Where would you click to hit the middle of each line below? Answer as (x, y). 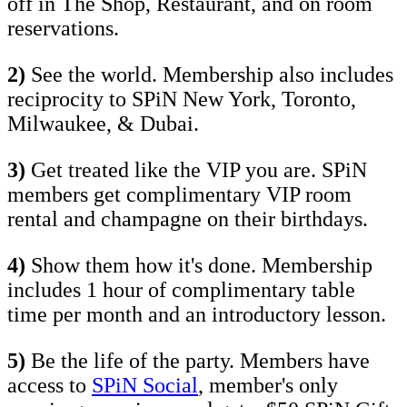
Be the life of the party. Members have (198, 361)
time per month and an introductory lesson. (197, 315)
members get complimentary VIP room (179, 195)
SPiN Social (145, 386)
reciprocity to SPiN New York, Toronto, (182, 99)
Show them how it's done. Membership (199, 266)
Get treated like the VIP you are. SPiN (196, 170)
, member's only (268, 386)
